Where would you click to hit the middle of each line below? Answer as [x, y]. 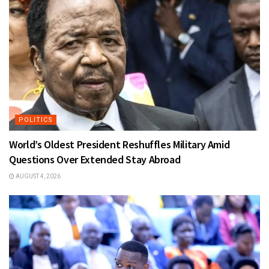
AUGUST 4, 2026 [38, 177]
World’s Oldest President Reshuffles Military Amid [119, 145]
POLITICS [36, 120]
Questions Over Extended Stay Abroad [95, 160]
